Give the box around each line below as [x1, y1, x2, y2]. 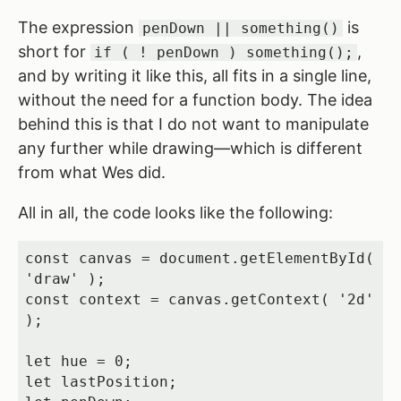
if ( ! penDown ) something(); [93, 44, 354, 62]
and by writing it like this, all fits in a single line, [18, 66, 371, 86]
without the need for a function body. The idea [18, 90, 372, 110]
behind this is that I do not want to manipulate [18, 115, 369, 134]
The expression [18, 18, 139, 38]
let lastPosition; [24, 373, 177, 391]
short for [18, 42, 90, 62]
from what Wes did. [18, 163, 166, 183]
